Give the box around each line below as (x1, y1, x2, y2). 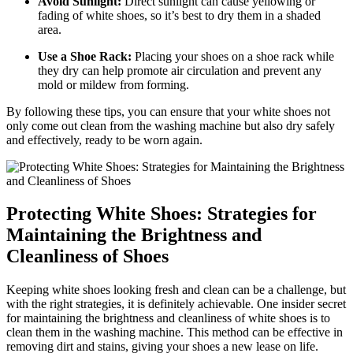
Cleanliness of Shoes (6, 246, 169, 267)
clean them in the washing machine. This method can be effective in (6, 325, 343, 340)
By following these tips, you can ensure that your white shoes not (6, 104, 330, 118)
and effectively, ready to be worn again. (6, 132, 203, 147)
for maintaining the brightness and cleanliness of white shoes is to (6, 311, 330, 325)
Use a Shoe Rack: (38, 49, 132, 63)
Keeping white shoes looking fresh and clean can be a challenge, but (6, 283, 346, 297)
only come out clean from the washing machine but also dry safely (6, 118, 335, 132)
